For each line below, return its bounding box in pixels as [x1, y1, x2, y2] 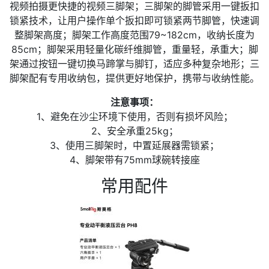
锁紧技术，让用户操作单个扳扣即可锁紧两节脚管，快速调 [10, 14, 259, 27]
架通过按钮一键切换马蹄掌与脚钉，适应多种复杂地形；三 [10, 58, 259, 70]
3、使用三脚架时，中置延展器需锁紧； [50, 139, 219, 152]
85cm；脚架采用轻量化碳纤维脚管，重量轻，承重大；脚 [11, 43, 258, 56]
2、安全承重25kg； [91, 125, 178, 138]
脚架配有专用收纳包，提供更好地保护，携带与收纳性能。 [10, 72, 259, 85]
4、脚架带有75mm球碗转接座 [69, 154, 200, 166]
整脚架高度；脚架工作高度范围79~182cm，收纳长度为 [14, 29, 255, 41]
